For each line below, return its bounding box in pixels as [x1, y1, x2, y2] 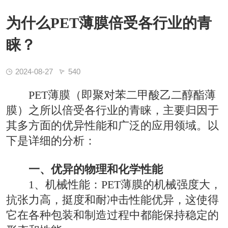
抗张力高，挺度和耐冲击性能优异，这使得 [6, 193, 219, 206]
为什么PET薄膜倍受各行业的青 [6, 14, 212, 31]
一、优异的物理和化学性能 [28, 162, 163, 176]
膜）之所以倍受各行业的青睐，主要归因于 [6, 103, 219, 117]
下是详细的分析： [6, 134, 96, 147]
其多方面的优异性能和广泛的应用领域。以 [6, 119, 219, 132]
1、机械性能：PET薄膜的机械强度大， [28, 178, 222, 191]
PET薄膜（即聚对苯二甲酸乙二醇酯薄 [28, 88, 216, 101]
